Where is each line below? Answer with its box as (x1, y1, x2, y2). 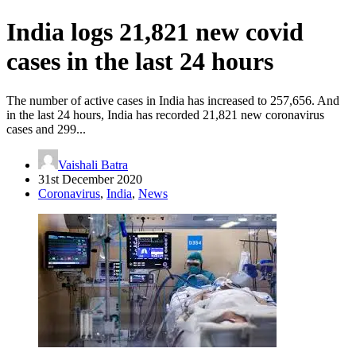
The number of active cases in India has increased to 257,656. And (6, 93, 339, 107)
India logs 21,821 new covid (6, 17, 304, 47)
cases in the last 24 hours (6, 47, 273, 76)
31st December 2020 (38, 172, 142, 186)
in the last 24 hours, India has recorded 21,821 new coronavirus (6, 107, 324, 122)
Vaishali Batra (58, 157, 128, 172)
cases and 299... (6, 122, 86, 136)
